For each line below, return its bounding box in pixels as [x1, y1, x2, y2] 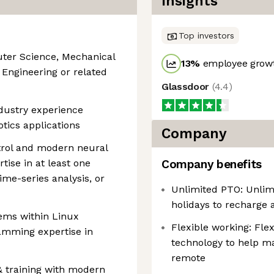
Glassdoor [161, 81, 212, 92]
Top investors [179, 31, 234, 40]
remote [171, 252, 206, 264]
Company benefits [161, 157, 262, 171]
